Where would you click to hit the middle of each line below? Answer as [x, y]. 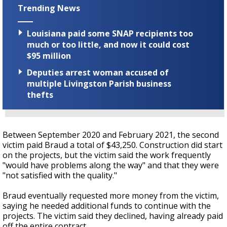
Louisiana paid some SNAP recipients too [110, 34]
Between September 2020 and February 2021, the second [111, 135]
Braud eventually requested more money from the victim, [111, 196]
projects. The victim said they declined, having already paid [113, 216]
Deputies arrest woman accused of [98, 73]
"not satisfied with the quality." [60, 176]
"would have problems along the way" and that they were [111, 165]
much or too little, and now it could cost [108, 45]
